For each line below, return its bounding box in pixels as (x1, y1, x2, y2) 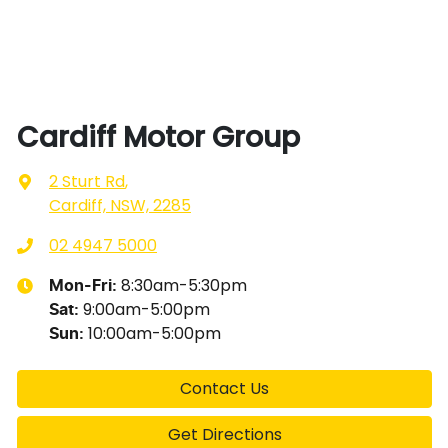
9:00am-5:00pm (83, 298, 210, 322)
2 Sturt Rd (49, 170, 125, 194)
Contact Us (180, 377, 269, 401)
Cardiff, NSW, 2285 (49, 194, 191, 218)
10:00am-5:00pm (88, 322, 221, 346)
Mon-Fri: (49, 278, 121, 295)
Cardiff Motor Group (17, 118, 300, 158)
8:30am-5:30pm (121, 274, 247, 298)
